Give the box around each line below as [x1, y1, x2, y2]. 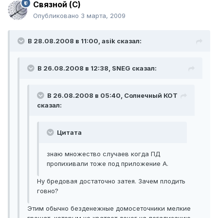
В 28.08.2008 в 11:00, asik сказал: [28, 37, 142, 45]
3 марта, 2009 [81, 12, 126, 20]
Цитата [55, 128, 82, 137]
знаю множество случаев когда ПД [47, 150, 161, 158]
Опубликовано [33, 12, 81, 20]
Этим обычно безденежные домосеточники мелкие [27, 204, 191, 213]
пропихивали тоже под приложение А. [47, 160, 168, 168]
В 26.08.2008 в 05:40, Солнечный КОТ [47, 91, 178, 100]
